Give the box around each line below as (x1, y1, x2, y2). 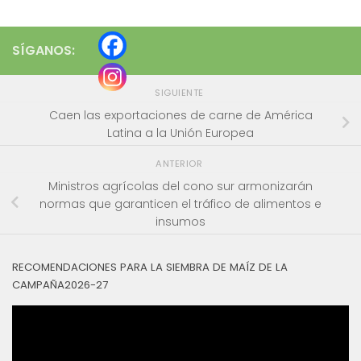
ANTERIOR (156, 157, 205, 171)
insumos (156, 213, 205, 230)
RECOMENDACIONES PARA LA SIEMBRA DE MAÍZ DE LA (12, 259, 288, 276)
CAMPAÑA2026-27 (12, 277, 108, 293)
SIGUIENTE (155, 86, 206, 100)
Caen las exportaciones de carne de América (48, 106, 313, 123)
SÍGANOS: (12, 40, 75, 60)
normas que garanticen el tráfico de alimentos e (39, 195, 322, 212)
